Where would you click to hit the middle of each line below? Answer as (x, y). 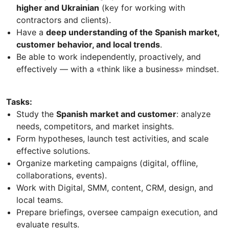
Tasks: (19, 102)
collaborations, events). (62, 176)
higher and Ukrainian (58, 8)
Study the (36, 114)
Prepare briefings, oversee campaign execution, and (117, 212)
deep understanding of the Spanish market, (133, 32)
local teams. (40, 200)
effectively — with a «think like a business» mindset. (118, 69)
